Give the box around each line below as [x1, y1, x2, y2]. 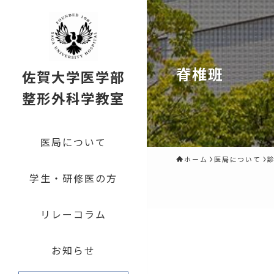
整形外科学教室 [22, 88, 125, 108]
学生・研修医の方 [29, 171, 117, 185]
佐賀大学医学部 [22, 67, 125, 86]
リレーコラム [40, 207, 106, 221]
